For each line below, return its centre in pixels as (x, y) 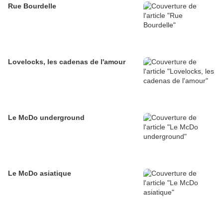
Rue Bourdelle (32, 6)
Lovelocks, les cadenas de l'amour (67, 62)
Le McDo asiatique (40, 173)
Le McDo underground (46, 118)
